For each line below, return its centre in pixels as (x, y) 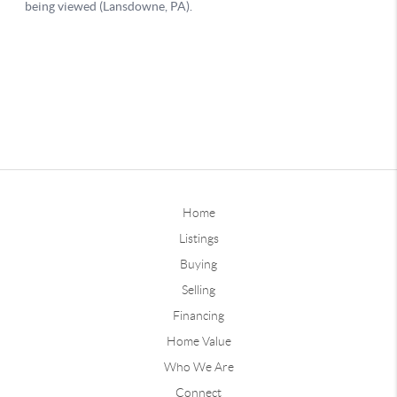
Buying (198, 264)
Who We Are (198, 366)
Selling (198, 289)
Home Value (198, 341)
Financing (198, 315)
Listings (198, 238)
